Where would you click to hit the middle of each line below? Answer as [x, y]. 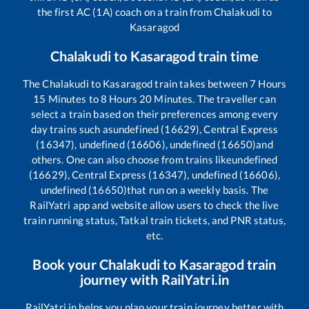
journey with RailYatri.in [154, 280]
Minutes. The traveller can [214, 99]
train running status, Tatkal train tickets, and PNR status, [154, 220]
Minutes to [73, 99]
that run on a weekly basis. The [198, 190]
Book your [66, 265]
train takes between [201, 84]
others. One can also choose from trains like [132, 160]
